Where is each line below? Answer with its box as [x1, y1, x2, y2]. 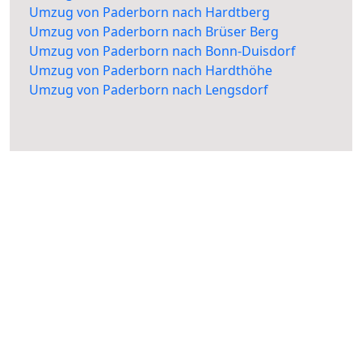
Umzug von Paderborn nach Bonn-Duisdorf [29, 42, 296, 61]
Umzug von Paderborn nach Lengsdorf [29, 81, 268, 99]
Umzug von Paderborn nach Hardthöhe [29, 61, 272, 80]
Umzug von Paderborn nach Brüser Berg [29, 23, 279, 41]
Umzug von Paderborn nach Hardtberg [29, 3, 270, 22]
